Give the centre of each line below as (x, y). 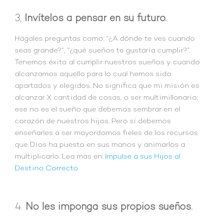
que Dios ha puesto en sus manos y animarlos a (100, 145)
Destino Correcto (46, 169)
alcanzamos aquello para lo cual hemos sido (93, 74)
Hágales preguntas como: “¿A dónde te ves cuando (105, 39)
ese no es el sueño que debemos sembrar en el (97, 110)
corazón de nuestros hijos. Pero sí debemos (93, 122)
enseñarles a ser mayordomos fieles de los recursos (106, 133)
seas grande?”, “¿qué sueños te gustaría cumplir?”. (103, 51)
